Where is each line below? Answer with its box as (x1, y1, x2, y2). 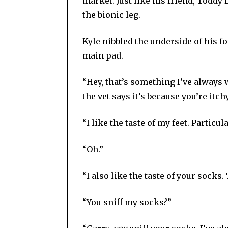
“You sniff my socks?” (82, 196, 172, 207)
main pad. (82, 50, 123, 61)
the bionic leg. (82, 9, 140, 20)
